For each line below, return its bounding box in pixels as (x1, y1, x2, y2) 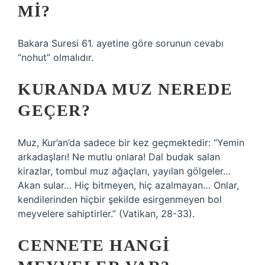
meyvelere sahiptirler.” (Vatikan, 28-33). (18, 208, 195, 219)
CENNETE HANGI (18, 236, 170, 254)
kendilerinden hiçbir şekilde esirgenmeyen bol (18, 193, 222, 205)
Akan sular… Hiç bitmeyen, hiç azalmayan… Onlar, (18, 179, 239, 191)
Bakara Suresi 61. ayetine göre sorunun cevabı (18, 37, 224, 49)
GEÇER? (18, 101, 91, 119)
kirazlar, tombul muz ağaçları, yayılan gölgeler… (18, 165, 231, 177)
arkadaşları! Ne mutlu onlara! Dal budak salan (18, 151, 220, 163)
